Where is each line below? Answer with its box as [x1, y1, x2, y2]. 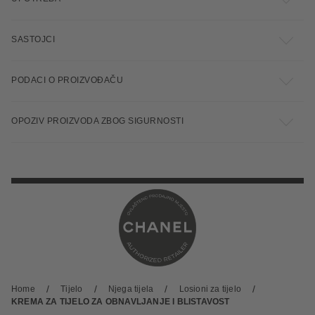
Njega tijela [108, 284, 154, 294]
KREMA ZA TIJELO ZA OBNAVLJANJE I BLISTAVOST [11, 297, 230, 307]
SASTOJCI [11, 34, 55, 44]
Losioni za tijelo [179, 284, 241, 294]
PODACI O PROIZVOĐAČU [11, 75, 123, 85]
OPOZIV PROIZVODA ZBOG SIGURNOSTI [11, 116, 184, 126]
